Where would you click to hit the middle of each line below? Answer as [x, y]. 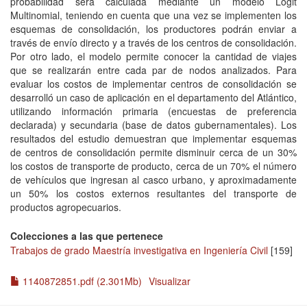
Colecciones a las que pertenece [87, 236]
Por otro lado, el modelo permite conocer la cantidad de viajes [153, 56]
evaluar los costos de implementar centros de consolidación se [153, 84]
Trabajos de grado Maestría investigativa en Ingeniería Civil [139, 250]
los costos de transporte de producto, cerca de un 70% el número [153, 166]
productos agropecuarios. [66, 207]
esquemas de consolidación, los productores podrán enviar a [153, 29]
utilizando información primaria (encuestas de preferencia [153, 111]
